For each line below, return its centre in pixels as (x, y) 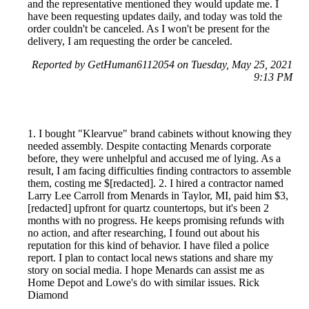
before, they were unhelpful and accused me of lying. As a (154, 158)
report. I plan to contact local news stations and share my (150, 257)
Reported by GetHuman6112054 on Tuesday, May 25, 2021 (162, 64)
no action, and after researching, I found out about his (143, 232)
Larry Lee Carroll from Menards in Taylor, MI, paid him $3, (158, 195)
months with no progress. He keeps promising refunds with (156, 220)
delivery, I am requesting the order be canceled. (130, 41)
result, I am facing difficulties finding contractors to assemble (159, 170)
